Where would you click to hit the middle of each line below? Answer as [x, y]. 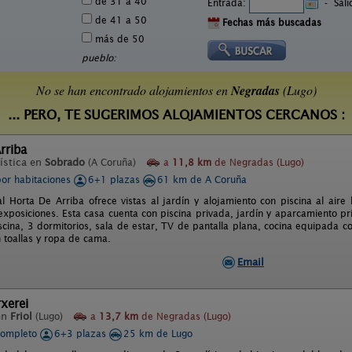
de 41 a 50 [119, 20]
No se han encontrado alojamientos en [133, 90]
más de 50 [118, 39]
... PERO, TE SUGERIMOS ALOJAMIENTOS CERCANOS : [176, 115]
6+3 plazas [82, 334]
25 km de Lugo [158, 334]
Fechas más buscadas [272, 22]
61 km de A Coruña [202, 180]
